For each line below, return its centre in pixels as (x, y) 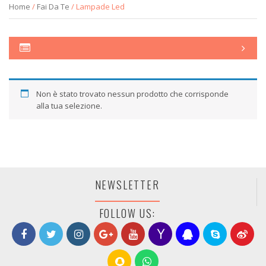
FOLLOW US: (127, 213)
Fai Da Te (53, 7)
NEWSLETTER (127, 185)
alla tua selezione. (69, 106)
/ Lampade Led (97, 7)
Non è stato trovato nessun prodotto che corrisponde (132, 94)
